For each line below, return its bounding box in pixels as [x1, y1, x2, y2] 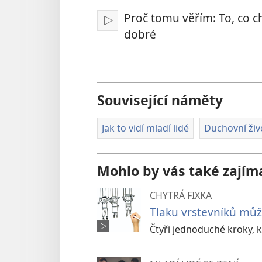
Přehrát [107, 20, 148, 36]
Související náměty [97, 91, 223, 110]
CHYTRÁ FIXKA [150, 188, 212, 202]
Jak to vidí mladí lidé [102, 122, 189, 135]
